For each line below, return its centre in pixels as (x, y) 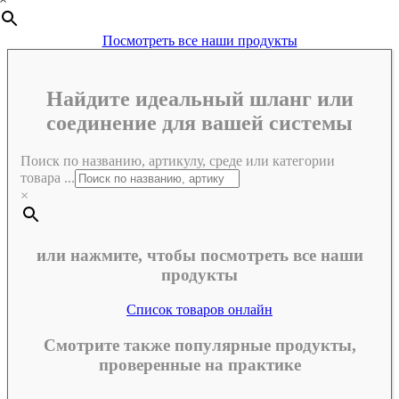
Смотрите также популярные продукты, (199, 345)
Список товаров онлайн (199, 309)
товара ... (48, 178)
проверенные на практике (199, 364)
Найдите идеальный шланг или (199, 99)
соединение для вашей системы (199, 123)
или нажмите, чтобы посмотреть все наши (199, 255)
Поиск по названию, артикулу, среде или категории (178, 161)
